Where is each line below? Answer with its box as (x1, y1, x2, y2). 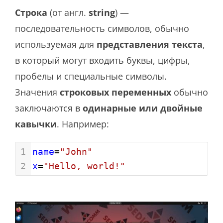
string (89, 6, 115, 19)
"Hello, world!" (43, 161, 125, 172)
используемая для (15, 38, 97, 51)
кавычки (15, 118, 57, 130)
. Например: (57, 118, 109, 130)
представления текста (97, 38, 203, 51)
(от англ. (47, 6, 89, 19)
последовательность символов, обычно (15, 22, 189, 35)
